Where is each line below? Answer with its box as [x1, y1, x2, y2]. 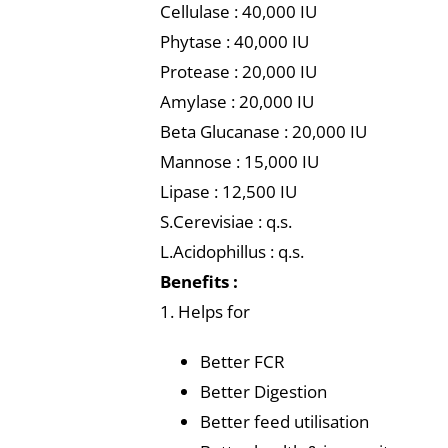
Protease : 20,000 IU [159, 60, 317, 83]
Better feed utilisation [199, 410, 369, 433]
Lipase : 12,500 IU [159, 180, 297, 203]
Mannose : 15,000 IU [159, 150, 319, 173]
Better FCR [199, 350, 285, 373]
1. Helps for [159, 300, 250, 323]
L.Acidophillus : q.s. [159, 240, 304, 263]
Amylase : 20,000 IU [159, 90, 314, 113]
